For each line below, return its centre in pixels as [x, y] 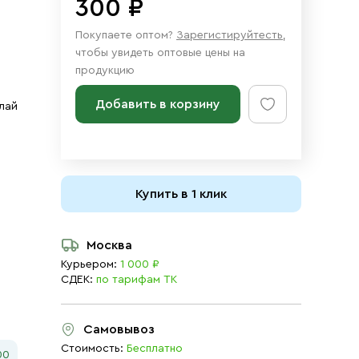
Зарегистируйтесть [230, 35]
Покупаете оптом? [126, 35]
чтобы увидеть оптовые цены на [160, 53]
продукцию [105, 71]
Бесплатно [155, 349]
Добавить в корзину [158, 104]
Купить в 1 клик [181, 194]
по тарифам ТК [137, 280]
